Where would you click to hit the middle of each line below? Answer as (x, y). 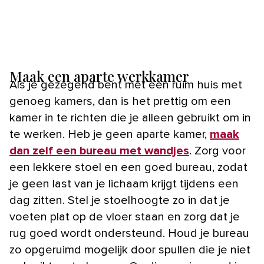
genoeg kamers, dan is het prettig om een (120, 101)
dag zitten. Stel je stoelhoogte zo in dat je (120, 200)
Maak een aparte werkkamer (99, 76)
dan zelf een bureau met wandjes (99, 151)
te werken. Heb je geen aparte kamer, (110, 134)
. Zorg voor (217, 151)
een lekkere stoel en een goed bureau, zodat (128, 167)
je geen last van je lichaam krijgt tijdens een (124, 184)
